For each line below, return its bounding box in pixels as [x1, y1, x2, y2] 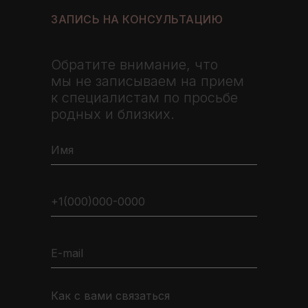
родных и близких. [51, 106, 175, 122]
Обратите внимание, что [51, 56, 218, 73]
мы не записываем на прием [51, 73, 244, 89]
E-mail [51, 245, 83, 260]
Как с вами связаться [51, 289, 170, 302]
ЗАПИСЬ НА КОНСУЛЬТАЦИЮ [51, 12, 223, 26]
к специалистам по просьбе [51, 89, 238, 106]
